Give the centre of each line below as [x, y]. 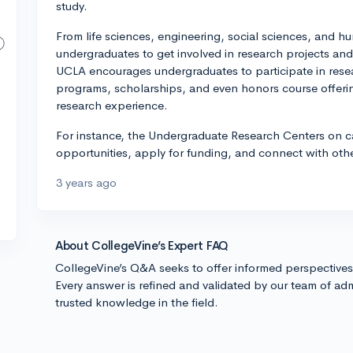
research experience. [112, 105]
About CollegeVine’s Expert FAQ [142, 245]
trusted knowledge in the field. [137, 302]
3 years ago [86, 182]
